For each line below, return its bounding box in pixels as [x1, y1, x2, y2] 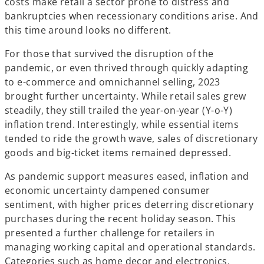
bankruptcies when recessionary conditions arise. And [5, 9, 259, 22]
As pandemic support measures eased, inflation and [5, 170, 249, 183]
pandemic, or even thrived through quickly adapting [5, 61, 249, 74]
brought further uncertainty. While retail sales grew [5, 90, 246, 103]
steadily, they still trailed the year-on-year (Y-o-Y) [5, 104, 233, 117]
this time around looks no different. [5, 24, 171, 37]
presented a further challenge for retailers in [5, 226, 215, 239]
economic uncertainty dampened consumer [5, 184, 210, 197]
